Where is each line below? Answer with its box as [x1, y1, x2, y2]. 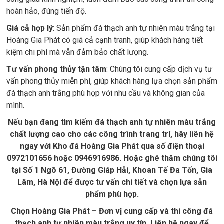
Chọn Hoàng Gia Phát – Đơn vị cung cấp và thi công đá [11, 206, 213, 216]
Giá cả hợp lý [6, 23, 53, 33]
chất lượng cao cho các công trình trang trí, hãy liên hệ [10, 129, 214, 139]
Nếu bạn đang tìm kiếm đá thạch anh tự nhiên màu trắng [8, 117, 216, 127]
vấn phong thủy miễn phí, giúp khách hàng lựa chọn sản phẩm [6, 76, 217, 86]
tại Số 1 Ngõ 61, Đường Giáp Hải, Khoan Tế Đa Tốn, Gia [11, 165, 212, 175]
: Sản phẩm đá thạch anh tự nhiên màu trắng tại [53, 23, 215, 33]
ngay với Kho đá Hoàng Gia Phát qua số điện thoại [19, 141, 204, 151]
